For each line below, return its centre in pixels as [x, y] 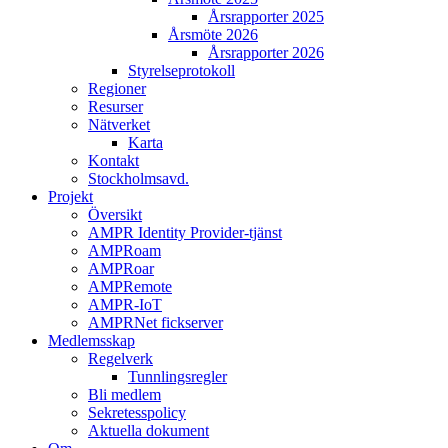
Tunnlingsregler [177, 376]
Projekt [70, 196]
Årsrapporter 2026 [266, 52]
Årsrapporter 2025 [266, 16]
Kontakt [113, 160]
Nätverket [119, 124]
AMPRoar [121, 268]
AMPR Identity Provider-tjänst [185, 232]
